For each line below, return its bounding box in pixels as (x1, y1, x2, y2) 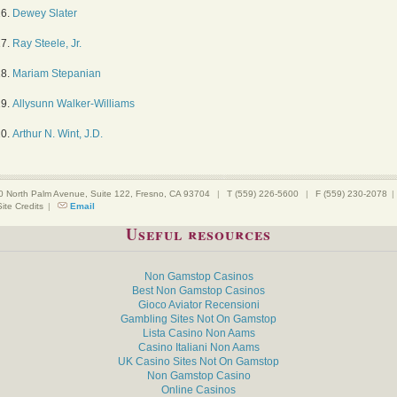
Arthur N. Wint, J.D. (12, 128, 103, 140)
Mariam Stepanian (12, 67, 101, 80)
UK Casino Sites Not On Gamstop (118, 355, 279, 368)
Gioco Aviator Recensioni (137, 299, 260, 311)
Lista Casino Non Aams (142, 327, 255, 339)
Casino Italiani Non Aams (137, 341, 260, 354)
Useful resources (126, 222, 271, 245)
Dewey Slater (12, 7, 77, 19)
